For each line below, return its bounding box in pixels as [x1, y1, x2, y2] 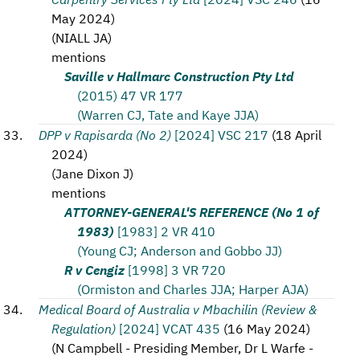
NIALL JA [55, 28, 108, 46]
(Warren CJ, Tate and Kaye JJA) [77, 105, 259, 123]
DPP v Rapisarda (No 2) [39, 125, 171, 143]
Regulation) [51, 319, 116, 337]
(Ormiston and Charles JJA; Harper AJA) [77, 280, 309, 297]
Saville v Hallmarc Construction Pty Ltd [64, 67, 293, 84]
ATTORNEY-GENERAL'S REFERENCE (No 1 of [64, 202, 319, 220]
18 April [276, 125, 321, 143]
